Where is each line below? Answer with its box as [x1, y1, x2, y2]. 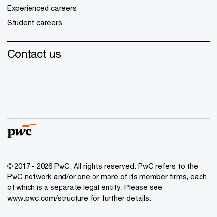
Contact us [7, 47, 61, 60]
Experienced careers [7, 3, 77, 12]
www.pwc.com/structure [7, 193, 88, 202]
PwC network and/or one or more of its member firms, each [7, 172, 207, 181]
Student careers [7, 18, 62, 27]
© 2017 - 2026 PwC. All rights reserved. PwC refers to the [7, 161, 198, 170]
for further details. [88, 193, 151, 202]
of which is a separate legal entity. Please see [7, 183, 162, 191]
